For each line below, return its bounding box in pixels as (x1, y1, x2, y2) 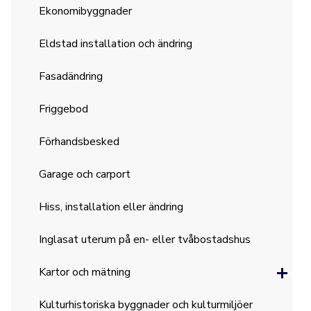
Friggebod (39, 101, 89, 117)
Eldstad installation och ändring (39, 36, 193, 51)
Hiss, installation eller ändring (39, 199, 184, 215)
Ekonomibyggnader (39, 3, 133, 19)
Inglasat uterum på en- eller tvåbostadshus (39, 232, 251, 247)
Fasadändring (39, 69, 103, 84)
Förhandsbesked (39, 134, 120, 149)
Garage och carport (39, 167, 131, 182)
